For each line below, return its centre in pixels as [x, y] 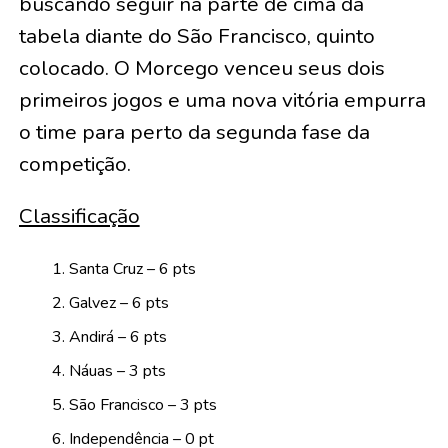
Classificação [79, 216]
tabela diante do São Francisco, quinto [196, 36]
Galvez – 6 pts [118, 303]
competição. [74, 164]
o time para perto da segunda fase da [194, 132]
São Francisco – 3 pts [142, 405]
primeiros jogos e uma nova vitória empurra [222, 100]
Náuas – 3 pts [117, 371]
